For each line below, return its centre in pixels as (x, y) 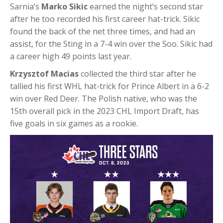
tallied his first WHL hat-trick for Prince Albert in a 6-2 (110, 86)
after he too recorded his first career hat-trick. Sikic (105, 19)
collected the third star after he (137, 74)
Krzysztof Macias (44, 74)
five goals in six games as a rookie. (74, 123)
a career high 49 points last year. (71, 56)
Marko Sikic (64, 6)
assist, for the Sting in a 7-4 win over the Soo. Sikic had (111, 44)
